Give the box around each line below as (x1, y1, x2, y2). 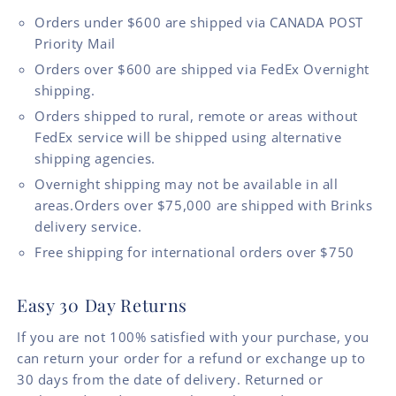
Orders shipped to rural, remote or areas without (34, 106, 358, 125)
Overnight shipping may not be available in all (34, 174, 339, 193)
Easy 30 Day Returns (17, 293, 188, 316)
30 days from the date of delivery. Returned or (17, 369, 324, 388)
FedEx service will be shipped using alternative (34, 127, 342, 146)
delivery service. (34, 217, 142, 235)
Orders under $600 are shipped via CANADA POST (34, 12, 364, 31)
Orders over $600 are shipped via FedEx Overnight (34, 59, 369, 78)
